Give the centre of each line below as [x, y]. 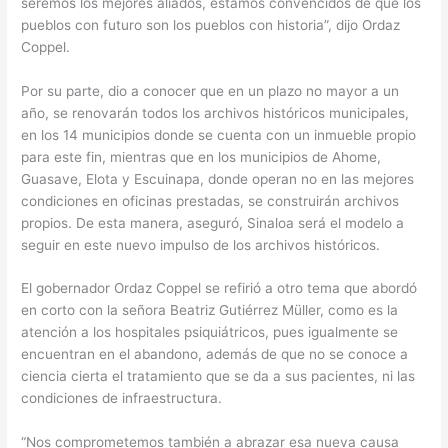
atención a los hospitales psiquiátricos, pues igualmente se [210, 332]
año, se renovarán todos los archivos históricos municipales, [215, 112]
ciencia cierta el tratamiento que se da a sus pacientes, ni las [218, 376]
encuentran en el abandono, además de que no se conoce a [215, 354]
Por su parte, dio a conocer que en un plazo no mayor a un [210, 90]
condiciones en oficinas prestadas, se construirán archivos [210, 200]
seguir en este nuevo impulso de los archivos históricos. [201, 244]
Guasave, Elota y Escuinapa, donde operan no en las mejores [218, 178]
